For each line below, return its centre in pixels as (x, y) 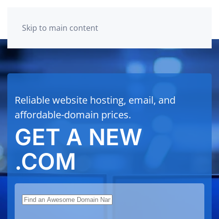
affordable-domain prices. (73, 115)
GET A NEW (78, 137)
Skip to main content (60, 28)
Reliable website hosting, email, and (95, 100)
